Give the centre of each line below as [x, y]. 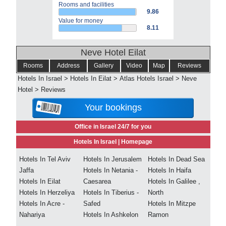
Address [68, 66]
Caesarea [97, 181]
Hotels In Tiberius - [111, 192]
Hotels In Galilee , [174, 181]
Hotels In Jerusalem [112, 159]
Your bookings [113, 107]
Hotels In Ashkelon [110, 215]
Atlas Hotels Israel [146, 78]
